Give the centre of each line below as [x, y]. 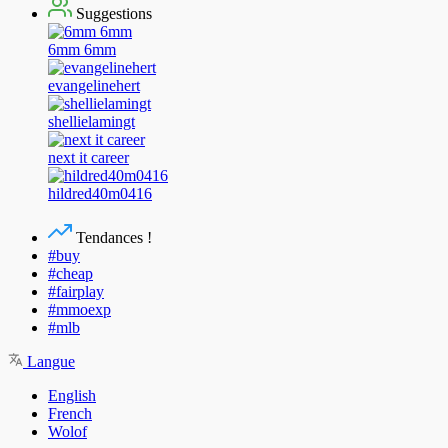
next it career [88, 158]
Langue [49, 362]
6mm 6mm [82, 50]
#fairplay [76, 292]
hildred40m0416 [100, 194]
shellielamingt [91, 122]
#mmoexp [79, 310]
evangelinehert [94, 86]
